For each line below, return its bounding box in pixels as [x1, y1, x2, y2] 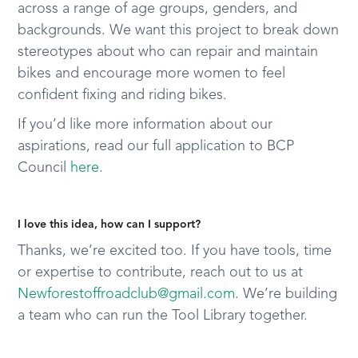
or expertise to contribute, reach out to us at [18, 265, 304, 280]
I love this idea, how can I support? [18, 219, 201, 230]
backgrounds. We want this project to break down [18, 23, 340, 38]
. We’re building [235, 287, 338, 301]
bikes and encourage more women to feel [18, 66, 286, 81]
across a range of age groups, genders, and [18, 2, 298, 16]
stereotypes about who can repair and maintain [18, 45, 319, 59]
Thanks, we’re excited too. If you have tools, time [18, 244, 332, 258]
